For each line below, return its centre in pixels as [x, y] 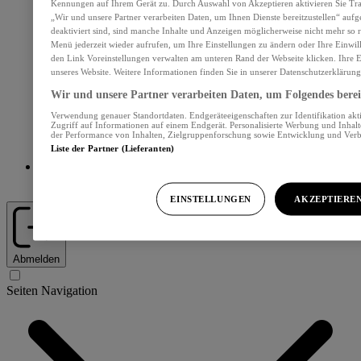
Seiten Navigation [52, 290]
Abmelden [36, 259]
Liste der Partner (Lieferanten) [112, 148]
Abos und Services [87, 181]
